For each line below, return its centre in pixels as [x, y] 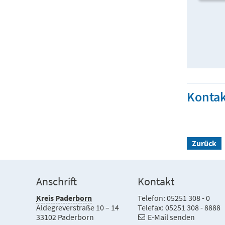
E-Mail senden [172, 217]
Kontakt [156, 181]
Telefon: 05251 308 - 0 [174, 198]
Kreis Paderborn [64, 198]
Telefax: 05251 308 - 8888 [179, 207]
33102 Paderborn [65, 217]
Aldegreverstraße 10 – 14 [78, 207]
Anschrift [57, 181]
